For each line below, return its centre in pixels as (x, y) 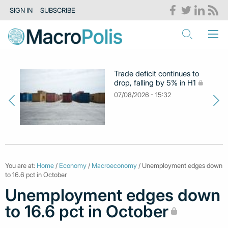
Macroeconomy (114, 165)
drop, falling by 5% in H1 (155, 83)
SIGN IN (21, 10)
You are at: (21, 165)
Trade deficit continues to (157, 74)
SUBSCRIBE (58, 10)
